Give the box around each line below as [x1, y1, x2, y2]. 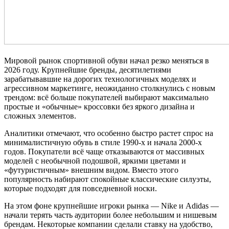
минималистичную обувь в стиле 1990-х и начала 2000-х [4, 138, 202, 147]
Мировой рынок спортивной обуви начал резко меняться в [4, 56, 209, 65]
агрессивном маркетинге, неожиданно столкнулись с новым [4, 84, 215, 93]
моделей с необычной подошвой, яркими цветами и [4, 156, 186, 166]
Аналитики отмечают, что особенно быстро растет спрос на [4, 129, 213, 138]
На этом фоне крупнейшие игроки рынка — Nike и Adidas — [4, 201, 219, 211]
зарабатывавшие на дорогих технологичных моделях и [4, 75, 196, 84]
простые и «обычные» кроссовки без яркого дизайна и [4, 102, 195, 111]
